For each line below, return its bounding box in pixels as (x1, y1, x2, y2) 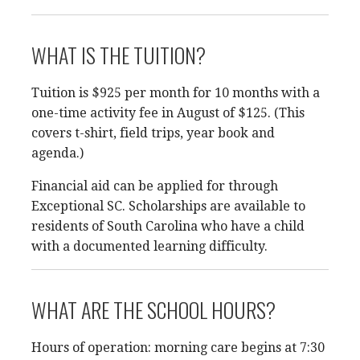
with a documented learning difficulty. (31, 239, 268, 254)
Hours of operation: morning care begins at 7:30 (31, 340, 325, 355)
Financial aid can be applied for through (31, 178, 278, 194)
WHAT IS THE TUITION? (31, 39, 206, 71)
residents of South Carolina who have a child (31, 219, 305, 234)
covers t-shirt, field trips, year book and (31, 125, 275, 141)
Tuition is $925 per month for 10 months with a (31, 85, 320, 100)
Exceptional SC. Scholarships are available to (31, 198, 305, 214)
